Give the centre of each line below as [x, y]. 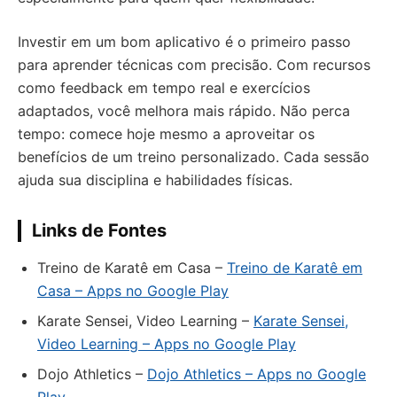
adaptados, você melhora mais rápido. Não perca [184, 111]
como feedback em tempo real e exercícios [164, 88]
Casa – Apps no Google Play [133, 291]
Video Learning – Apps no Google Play [167, 344]
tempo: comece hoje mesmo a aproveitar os [166, 134]
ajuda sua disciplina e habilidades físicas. [155, 180]
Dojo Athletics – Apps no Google [257, 374]
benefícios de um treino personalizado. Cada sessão [194, 157]
